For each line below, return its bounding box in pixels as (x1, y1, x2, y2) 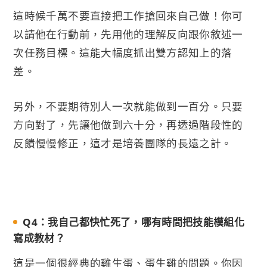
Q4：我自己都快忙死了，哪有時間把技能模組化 (23, 215, 245, 229)
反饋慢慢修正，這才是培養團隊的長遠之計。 (13, 136, 232, 151)
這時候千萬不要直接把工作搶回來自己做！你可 (13, 8, 243, 23)
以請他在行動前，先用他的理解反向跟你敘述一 (13, 27, 243, 42)
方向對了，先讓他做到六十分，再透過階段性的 (13, 117, 243, 132)
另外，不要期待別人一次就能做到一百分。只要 (13, 99, 243, 114)
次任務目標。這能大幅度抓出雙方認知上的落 (13, 45, 232, 60)
